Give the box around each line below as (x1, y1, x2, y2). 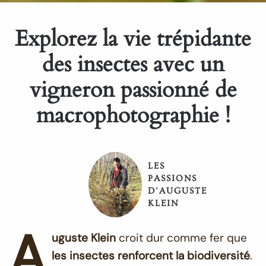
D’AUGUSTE (148, 186, 207, 196)
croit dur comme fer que (116, 230, 247, 245)
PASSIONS (148, 173, 197, 183)
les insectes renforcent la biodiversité (52, 248, 250, 263)
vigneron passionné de (29, 75, 237, 104)
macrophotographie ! (36, 101, 230, 130)
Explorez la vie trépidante (15, 24, 251, 53)
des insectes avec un (42, 50, 224, 79)
